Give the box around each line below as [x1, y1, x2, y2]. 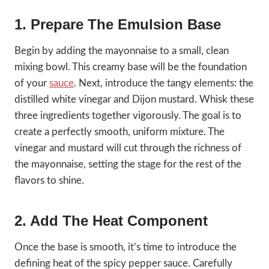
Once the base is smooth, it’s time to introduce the [14, 242, 237, 253]
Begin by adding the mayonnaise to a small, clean [14, 46, 229, 56]
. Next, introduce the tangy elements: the [74, 78, 253, 89]
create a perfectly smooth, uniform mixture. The [14, 127, 225, 138]
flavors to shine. [14, 175, 84, 186]
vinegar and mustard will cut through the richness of [14, 143, 241, 154]
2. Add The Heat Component [14, 213, 208, 229]
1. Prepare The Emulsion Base [14, 16, 221, 33]
